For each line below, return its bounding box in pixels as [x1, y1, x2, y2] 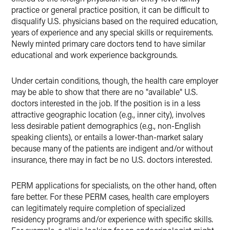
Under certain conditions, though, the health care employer [11, 75, 218, 86]
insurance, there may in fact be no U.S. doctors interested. [11, 154, 212, 165]
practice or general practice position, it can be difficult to [11, 4, 209, 15]
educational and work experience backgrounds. [11, 49, 178, 60]
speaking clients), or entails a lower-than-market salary [11, 131, 203, 142]
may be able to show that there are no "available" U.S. [11, 86, 198, 97]
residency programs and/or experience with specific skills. [11, 214, 213, 224]
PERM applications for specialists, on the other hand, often [11, 180, 217, 190]
